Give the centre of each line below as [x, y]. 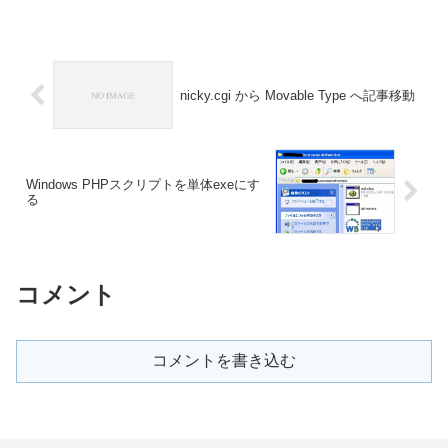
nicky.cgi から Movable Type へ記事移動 [297, 95]
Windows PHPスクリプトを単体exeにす [143, 184]
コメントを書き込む [224, 360]
